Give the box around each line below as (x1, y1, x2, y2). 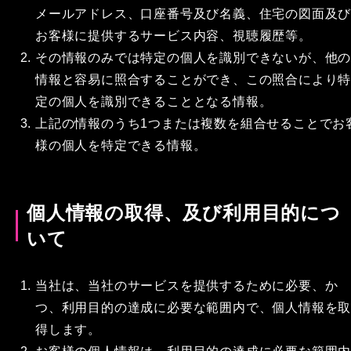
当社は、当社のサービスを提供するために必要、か (35, 279, 338, 292)
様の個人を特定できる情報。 (35, 139, 207, 152)
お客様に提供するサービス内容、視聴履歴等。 (35, 29, 312, 42)
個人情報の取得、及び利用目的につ (27, 202, 341, 223)
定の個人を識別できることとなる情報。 (35, 95, 273, 108)
